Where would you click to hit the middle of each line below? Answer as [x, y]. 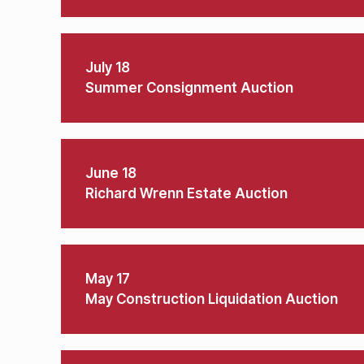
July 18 [108, 67]
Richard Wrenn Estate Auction [186, 193]
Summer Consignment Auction [189, 88]
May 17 [108, 279]
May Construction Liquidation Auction [212, 299]
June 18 [111, 173]
